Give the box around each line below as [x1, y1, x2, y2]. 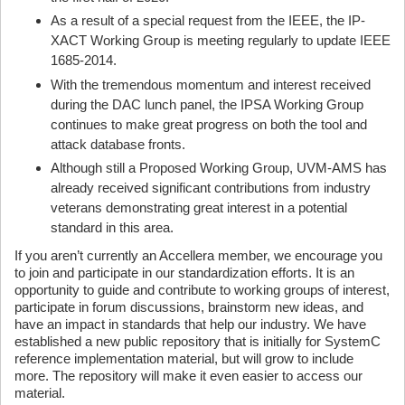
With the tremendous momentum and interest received [51, 76, 371, 92]
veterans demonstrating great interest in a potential [51, 200, 347, 215]
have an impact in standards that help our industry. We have [14, 316, 366, 332]
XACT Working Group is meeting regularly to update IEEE [51, 33, 391, 48]
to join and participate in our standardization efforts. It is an [14, 265, 354, 280]
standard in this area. [51, 220, 174, 235]
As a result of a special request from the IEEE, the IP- [51, 13, 365, 28]
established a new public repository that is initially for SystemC [14, 334, 381, 349]
